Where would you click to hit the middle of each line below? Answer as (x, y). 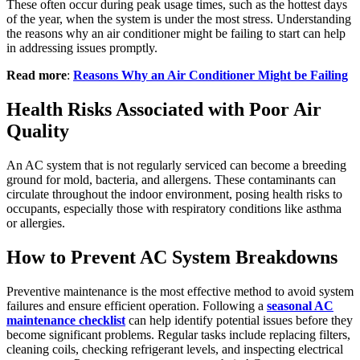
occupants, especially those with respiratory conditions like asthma (174, 208)
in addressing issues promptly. (82, 48)
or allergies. (36, 223)
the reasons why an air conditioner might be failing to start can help (176, 34)
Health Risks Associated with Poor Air (164, 110)
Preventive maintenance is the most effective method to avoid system (180, 291)
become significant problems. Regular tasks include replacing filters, (178, 334)
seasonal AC (300, 305)
